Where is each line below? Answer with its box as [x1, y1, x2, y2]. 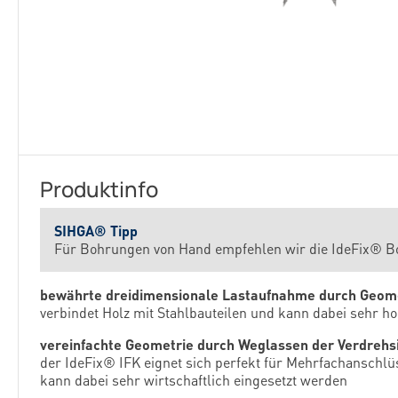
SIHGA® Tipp [54, 221, 138, 240]
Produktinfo [40, 174, 158, 203]
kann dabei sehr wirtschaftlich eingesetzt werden [40, 370, 347, 389]
